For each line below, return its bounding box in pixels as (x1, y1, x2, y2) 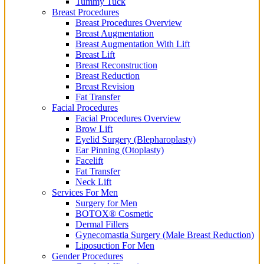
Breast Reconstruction (75, 60, 157, 70)
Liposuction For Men (75, 240, 154, 250)
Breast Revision (75, 81, 134, 91)
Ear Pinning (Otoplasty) (75, 145, 164, 155)
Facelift (75, 156, 103, 166)
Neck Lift (75, 177, 111, 187)
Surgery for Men (75, 198, 137, 208)
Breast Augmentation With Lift (75, 39, 190, 49)
